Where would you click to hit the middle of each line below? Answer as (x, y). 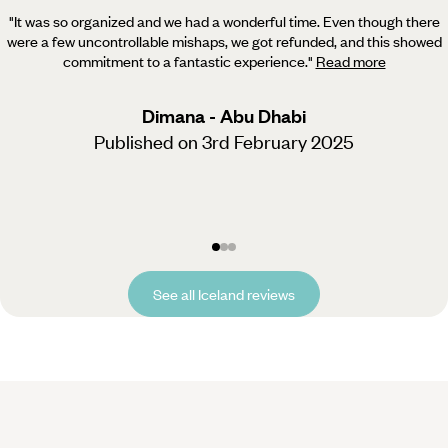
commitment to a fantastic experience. (185, 60)
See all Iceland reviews (224, 293)
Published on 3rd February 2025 (224, 141)
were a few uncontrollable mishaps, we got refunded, (171, 40)
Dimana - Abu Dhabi (224, 115)
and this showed (389, 40)
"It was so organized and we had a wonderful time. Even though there (224, 20)
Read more (350, 60)
